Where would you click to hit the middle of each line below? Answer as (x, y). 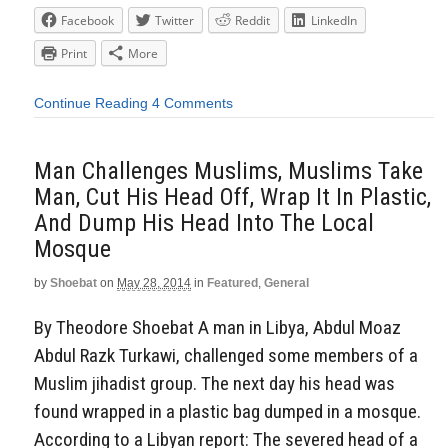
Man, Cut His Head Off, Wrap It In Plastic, (232, 196)
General (286, 282)
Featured (232, 282)
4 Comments (192, 103)
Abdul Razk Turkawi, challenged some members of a (226, 355)
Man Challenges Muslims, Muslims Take (228, 170)
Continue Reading (91, 103)
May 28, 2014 (154, 282)
